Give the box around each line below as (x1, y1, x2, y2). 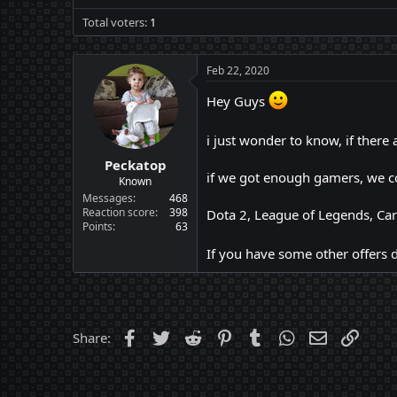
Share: (73, 329, 111, 346)
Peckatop (104, 155, 167, 174)
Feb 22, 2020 (206, 63, 269, 78)
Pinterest (235, 327, 290, 345)
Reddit (203, 327, 243, 345)
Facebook (140, 327, 199, 345)
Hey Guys (206, 92, 269, 110)
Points (82, 218, 113, 234)
